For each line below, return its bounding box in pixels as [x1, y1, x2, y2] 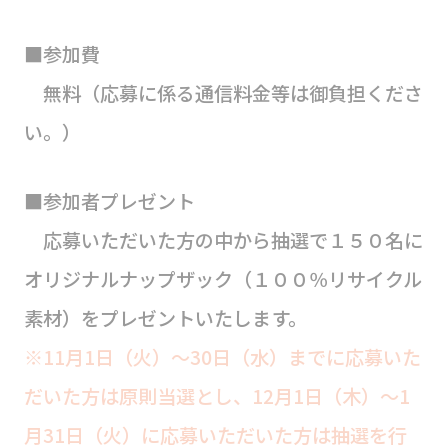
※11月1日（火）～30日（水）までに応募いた [23, 343, 421, 372]
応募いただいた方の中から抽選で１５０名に [23, 226, 423, 255]
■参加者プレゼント [23, 187, 195, 216]
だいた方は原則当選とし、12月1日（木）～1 [23, 382, 410, 411]
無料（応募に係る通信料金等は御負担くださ [23, 79, 423, 108]
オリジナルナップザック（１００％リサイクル [23, 265, 422, 294]
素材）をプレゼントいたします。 [23, 304, 307, 333]
